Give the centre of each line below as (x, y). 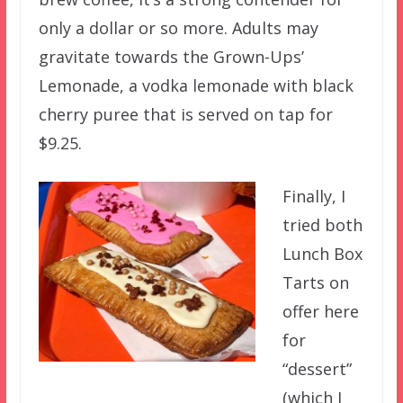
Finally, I (313, 196)
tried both (322, 224)
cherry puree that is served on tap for (185, 114)
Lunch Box (322, 253)
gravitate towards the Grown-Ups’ (171, 56)
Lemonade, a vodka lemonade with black (196, 85)
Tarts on (315, 282)
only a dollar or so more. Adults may (178, 27)
